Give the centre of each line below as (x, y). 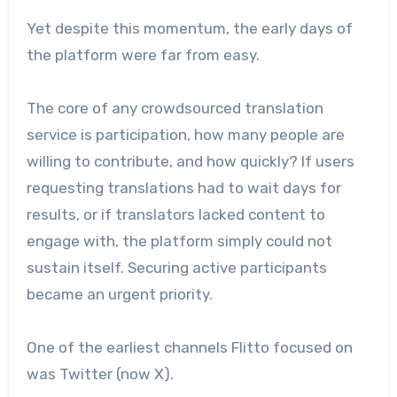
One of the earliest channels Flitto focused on (189, 347)
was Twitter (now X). (100, 374)
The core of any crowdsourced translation (175, 108)
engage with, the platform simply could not (179, 241)
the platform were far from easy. (143, 54)
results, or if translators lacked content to (175, 214)
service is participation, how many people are (185, 134)
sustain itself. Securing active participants (176, 267)
